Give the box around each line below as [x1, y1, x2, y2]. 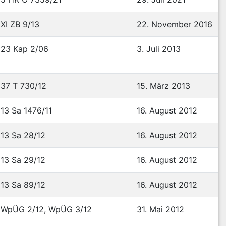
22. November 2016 [137, 19, 212, 29]
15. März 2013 [137, 81, 190, 91]
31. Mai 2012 [137, 204, 184, 214]
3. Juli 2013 [137, 44, 181, 54]
